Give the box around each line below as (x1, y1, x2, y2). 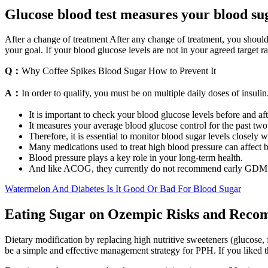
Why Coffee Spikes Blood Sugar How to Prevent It (22, 66, 216, 77)
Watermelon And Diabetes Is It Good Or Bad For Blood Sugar (5, 184, 241, 194)
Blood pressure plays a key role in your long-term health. (29, 153, 243, 163)
